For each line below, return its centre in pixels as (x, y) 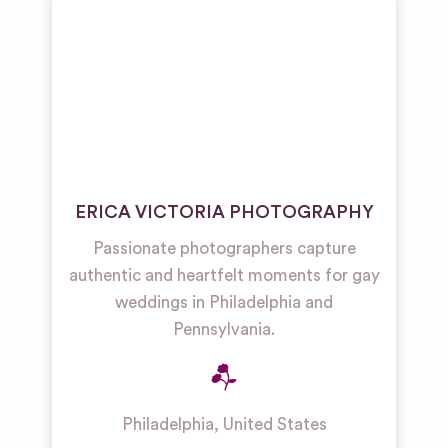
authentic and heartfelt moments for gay (224, 276)
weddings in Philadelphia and (224, 303)
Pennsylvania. (224, 330)
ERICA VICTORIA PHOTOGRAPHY (224, 212)
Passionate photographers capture (224, 249)
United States (274, 425)
